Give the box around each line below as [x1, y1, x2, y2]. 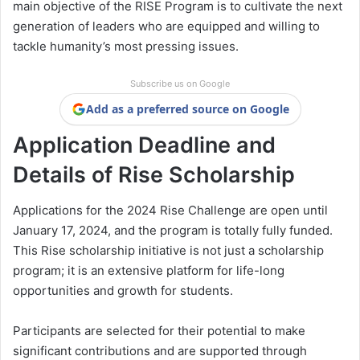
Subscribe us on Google [130, 77, 230, 89]
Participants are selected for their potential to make [13, 323, 305, 339]
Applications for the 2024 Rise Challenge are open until [13, 202, 328, 219]
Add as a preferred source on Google [85, 100, 289, 117]
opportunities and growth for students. [13, 283, 233, 299]
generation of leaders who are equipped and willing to [13, 18, 320, 34]
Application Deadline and [13, 131, 276, 158]
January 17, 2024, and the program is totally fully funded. [13, 223, 333, 239]
